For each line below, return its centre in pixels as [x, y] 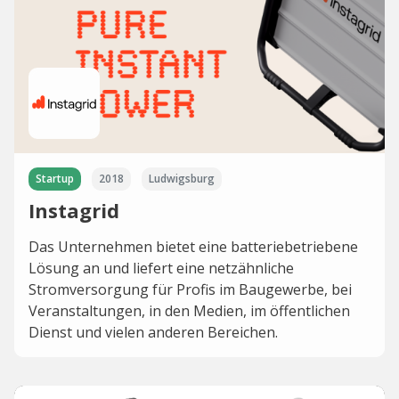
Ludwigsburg [182, 179]
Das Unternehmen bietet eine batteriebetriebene [193, 247]
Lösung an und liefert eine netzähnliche [161, 268]
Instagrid [74, 210]
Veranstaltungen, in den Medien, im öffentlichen [189, 311]
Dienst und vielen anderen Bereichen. [153, 332]
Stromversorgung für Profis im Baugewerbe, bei [190, 289]
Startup [55, 179]
